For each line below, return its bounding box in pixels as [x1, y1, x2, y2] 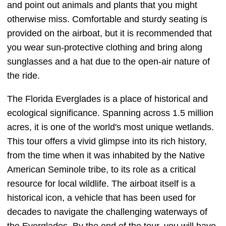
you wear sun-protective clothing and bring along [7, 42, 202, 53]
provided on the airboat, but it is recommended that [7, 28, 212, 39]
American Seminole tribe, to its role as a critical [7, 164, 196, 175]
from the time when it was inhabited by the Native [7, 150, 205, 161]
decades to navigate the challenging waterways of [7, 207, 207, 217]
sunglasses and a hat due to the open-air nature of [7, 56, 210, 67]
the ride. [7, 71, 40, 81]
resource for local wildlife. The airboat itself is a [7, 179, 195, 189]
